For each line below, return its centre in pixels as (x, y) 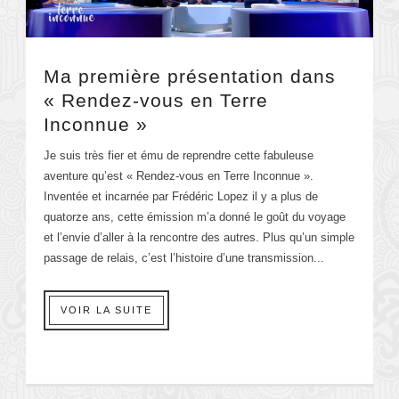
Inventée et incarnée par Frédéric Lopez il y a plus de (181, 196)
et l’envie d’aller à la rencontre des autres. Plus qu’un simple (199, 237)
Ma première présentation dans (190, 76)
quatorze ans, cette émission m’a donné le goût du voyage (195, 216)
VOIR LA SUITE (106, 309)
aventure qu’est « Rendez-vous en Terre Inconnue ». (179, 175)
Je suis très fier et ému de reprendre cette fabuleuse (179, 155)
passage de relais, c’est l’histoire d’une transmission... (184, 257)
